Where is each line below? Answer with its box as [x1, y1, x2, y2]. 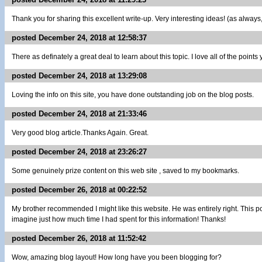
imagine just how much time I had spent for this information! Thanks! [12, 215, 226, 223]
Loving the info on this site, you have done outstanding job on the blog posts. [12, 91, 254, 99]
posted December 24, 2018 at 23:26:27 [12, 147, 147, 156]
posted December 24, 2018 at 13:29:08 [12, 71, 147, 80]
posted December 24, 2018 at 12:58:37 [12, 33, 147, 42]
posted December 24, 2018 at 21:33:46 [12, 109, 147, 118]
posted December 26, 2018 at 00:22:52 [12, 185, 147, 194]
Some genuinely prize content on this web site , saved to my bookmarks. [12, 167, 239, 175]
